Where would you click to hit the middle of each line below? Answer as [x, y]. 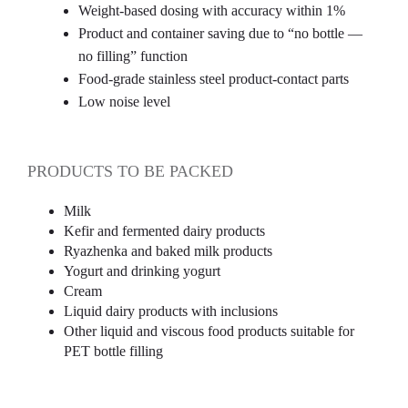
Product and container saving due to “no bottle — [220, 33]
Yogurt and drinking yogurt [142, 271]
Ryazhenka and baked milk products [168, 251]
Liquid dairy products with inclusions [171, 311]
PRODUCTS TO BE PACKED [130, 171]
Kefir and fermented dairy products [164, 231]
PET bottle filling [113, 351]
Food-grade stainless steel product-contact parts [214, 79]
